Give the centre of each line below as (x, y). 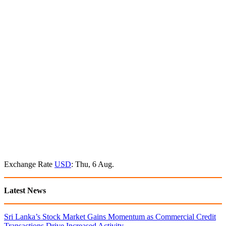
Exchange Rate (29, 164)
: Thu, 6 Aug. (93, 164)
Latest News (25, 190)
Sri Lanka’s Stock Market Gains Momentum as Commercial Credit (110, 216)
